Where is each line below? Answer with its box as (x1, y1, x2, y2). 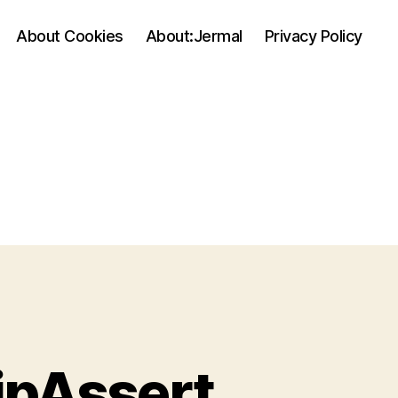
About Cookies (16, 26, 123, 45)
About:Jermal (145, 26, 243, 45)
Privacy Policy (264, 26, 362, 45)
